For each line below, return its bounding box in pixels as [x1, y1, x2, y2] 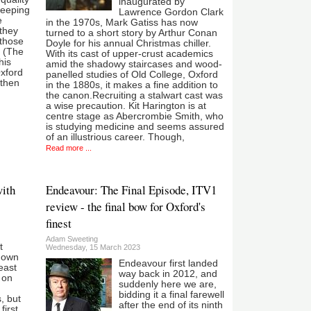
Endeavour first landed [118, 258, 218, 269]
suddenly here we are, [118, 278, 217, 289]
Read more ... [45, 143, 92, 152]
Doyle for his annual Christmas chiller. [45, 37, 211, 49]
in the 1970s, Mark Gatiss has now [45, 17, 198, 28]
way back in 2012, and [118, 268, 217, 279]
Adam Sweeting [45, 234, 98, 243]
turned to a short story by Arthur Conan [45, 27, 217, 38]
